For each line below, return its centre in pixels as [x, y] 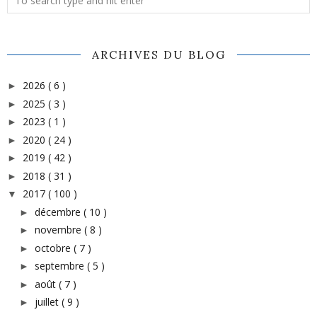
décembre [59, 212]
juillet [48, 302]
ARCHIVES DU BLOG [158, 55]
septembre [60, 266]
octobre [54, 248]
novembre [59, 230]
